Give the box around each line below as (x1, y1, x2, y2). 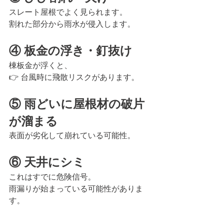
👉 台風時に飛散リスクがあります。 (9, 73, 139, 82)
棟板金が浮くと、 (9, 61, 72, 70)
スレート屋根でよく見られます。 (9, 8, 127, 17)
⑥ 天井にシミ (9, 155, 85, 169)
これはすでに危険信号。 (9, 173, 96, 182)
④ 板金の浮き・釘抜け (9, 44, 132, 58)
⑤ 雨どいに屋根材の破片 (9, 97, 145, 111)
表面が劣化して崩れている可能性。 (9, 131, 135, 140)
